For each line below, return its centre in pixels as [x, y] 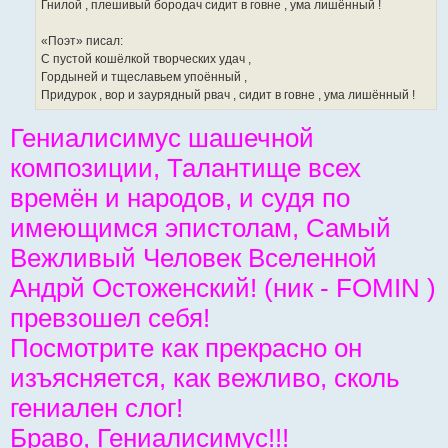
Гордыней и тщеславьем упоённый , [144, 77]
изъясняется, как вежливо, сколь [205, 377]
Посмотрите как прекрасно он [186, 347]
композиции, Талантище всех [185, 167]
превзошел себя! [110, 317]
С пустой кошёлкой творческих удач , [146, 59]
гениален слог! [96, 407]
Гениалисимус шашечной [162, 137]
